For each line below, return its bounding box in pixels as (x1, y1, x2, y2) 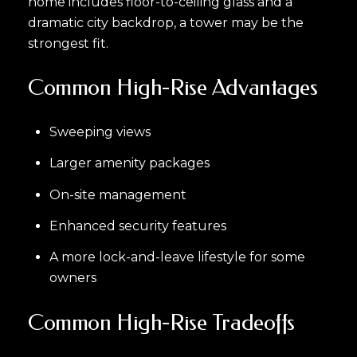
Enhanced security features (49, 218, 226, 233)
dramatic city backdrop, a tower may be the (28, 14, 304, 30)
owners (49, 270, 96, 286)
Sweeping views (49, 124, 151, 140)
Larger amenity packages (49, 155, 210, 171)
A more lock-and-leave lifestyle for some (49, 249, 305, 265)
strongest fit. (28, 35, 108, 51)
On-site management (49, 186, 186, 202)
